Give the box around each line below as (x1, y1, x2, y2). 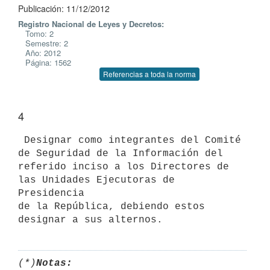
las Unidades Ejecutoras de (18, 174, 175, 186)
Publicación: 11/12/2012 (18, 2, 110, 14)
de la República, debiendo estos (18, 201, 205, 212)
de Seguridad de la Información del (18, 148, 223, 159)
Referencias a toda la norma (103, 69, 196, 79)
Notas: (36, 257, 72, 269)
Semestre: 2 (18, 37, 68, 49)
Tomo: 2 (18, 28, 54, 39)
